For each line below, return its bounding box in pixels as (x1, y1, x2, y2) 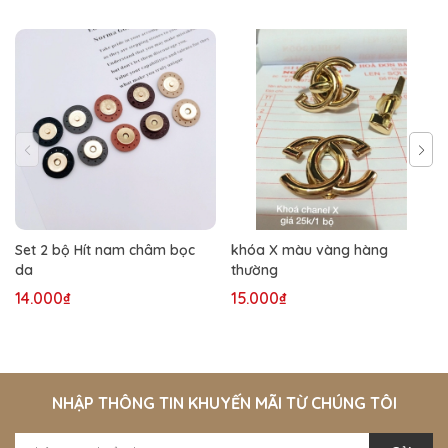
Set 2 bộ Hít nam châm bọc (15, 240, 195, 259)
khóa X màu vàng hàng (231, 240, 388, 259)
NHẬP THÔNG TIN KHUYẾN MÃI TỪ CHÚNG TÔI (51, 392, 397, 413)
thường (231, 260, 278, 279)
